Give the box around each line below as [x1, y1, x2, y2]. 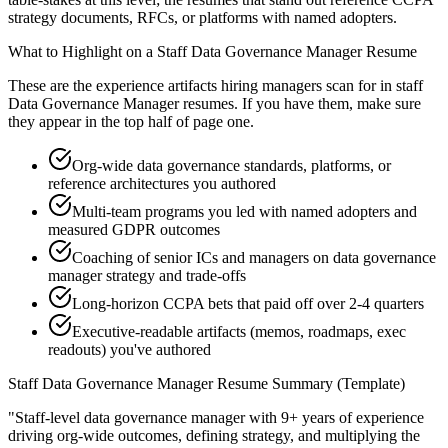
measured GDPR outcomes [48, 221, 220, 239]
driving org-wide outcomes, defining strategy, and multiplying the [8, 427, 420, 445]
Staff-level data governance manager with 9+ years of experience [15, 409, 424, 427]
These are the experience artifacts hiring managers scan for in [8, 77, 392, 95]
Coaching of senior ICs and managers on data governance [72, 249, 436, 267]
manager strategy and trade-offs [48, 267, 246, 285]
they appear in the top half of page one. [8, 113, 254, 131]
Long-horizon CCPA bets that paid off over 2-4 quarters [72, 295, 424, 313]
